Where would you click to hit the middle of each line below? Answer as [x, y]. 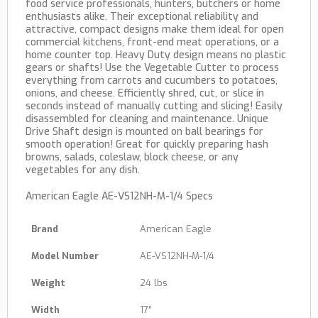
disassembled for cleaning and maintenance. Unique [147, 119]
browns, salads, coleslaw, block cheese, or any [132, 158]
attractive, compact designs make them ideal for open [155, 30]
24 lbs [154, 283]
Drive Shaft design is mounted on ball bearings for [144, 132]
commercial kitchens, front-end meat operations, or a [152, 43]
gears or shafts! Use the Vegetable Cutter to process [152, 68]
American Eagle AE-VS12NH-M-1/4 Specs [119, 196]
